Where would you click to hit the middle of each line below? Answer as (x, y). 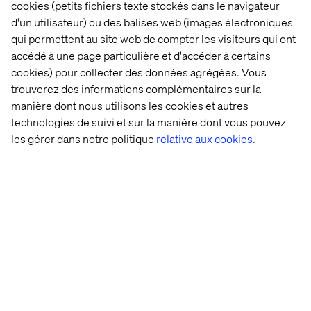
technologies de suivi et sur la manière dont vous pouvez (149, 122)
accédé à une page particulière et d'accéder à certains (141, 55)
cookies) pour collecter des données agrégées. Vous (139, 72)
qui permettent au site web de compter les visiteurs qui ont (153, 39)
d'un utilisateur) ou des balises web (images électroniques (152, 22)
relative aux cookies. (206, 138)
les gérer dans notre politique (84, 138)
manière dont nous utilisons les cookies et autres (130, 105)
